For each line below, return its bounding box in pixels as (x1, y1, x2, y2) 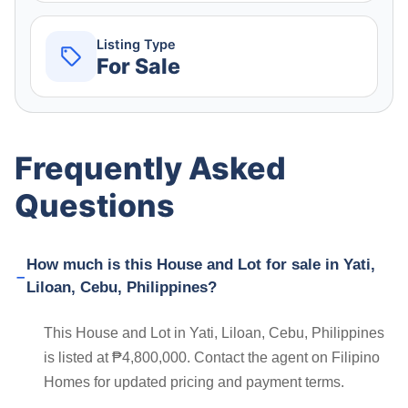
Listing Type (97, 36, 176, 53)
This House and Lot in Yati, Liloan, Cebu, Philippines (44, 325, 384, 342)
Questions (15, 187, 175, 225)
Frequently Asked (15, 149, 286, 188)
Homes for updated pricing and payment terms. (44, 374, 344, 391)
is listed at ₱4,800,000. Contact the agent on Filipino (44, 350, 380, 366)
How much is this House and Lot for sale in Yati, (26, 256, 376, 274)
